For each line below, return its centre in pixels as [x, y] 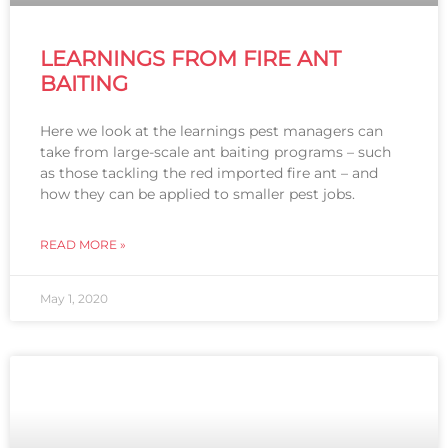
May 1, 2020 [74, 299]
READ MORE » [83, 245]
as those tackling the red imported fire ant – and [209, 173]
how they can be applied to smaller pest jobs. [199, 194]
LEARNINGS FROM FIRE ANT [190, 59]
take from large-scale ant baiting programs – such [215, 152]
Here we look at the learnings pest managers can [211, 131]
